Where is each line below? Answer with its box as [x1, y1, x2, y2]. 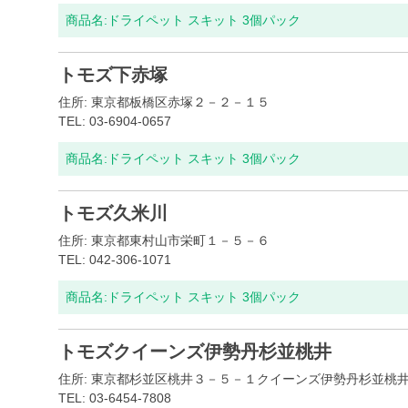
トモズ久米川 [58, 203, 168, 223]
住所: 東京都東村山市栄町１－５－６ [58, 233, 270, 248]
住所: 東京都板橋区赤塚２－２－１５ [58, 95, 270, 109]
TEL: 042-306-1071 [58, 252, 171, 267]
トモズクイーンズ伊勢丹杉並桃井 [58, 342, 331, 362]
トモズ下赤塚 [58, 65, 168, 85]
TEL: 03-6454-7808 [58, 391, 171, 405]
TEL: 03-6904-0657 [58, 114, 171, 128]
